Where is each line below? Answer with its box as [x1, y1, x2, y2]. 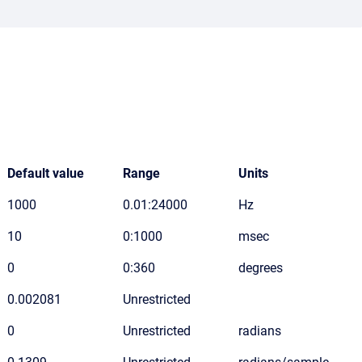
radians [238, 323, 281, 339]
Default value [7, 166, 84, 181]
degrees [238, 260, 283, 276]
